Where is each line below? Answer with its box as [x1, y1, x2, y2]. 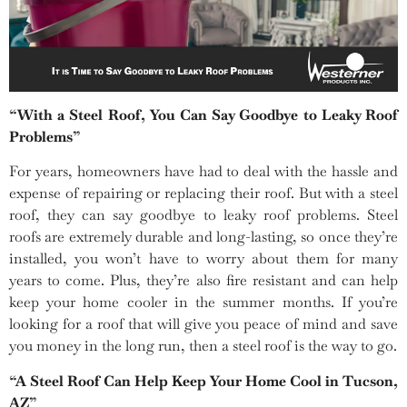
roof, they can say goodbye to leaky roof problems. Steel [9, 205, 398, 225]
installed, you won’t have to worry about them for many [9, 249, 398, 269]
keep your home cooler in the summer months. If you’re [9, 293, 398, 313]
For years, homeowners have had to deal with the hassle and [9, 162, 398, 182]
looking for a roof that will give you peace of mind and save [9, 314, 398, 334]
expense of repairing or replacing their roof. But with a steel [9, 184, 398, 203]
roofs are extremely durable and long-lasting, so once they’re [9, 227, 398, 247]
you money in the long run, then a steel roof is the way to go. [9, 336, 397, 356]
